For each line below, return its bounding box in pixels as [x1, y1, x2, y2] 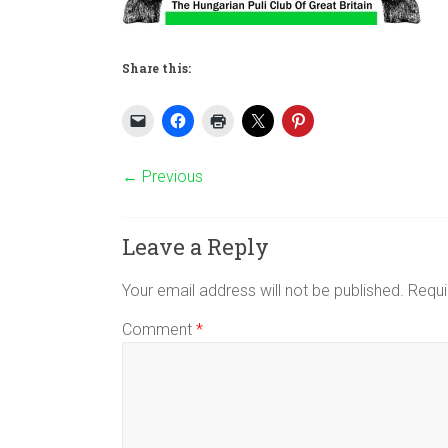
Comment [122, 320, 196, 340]
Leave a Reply [122, 232, 269, 262]
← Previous [122, 167, 203, 187]
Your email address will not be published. [122, 281, 404, 301]
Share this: [122, 60, 191, 77]
